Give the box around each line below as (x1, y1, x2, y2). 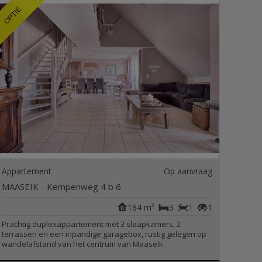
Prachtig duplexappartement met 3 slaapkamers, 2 (2, 219, 181, 229)
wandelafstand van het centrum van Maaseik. (2, 239, 166, 249)
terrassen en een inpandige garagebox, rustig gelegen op (2, 229, 207, 239)
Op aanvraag (163, 166, 212, 177)
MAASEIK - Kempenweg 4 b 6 (2, 181, 122, 192)
